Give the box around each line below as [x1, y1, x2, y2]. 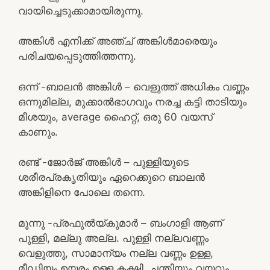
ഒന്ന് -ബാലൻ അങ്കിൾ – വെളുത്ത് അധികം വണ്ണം [18, 80, 249, 93]
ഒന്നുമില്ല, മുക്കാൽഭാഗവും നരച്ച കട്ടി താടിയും [18, 95, 246, 108]
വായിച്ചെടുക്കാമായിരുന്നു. [18, 4, 143, 17]
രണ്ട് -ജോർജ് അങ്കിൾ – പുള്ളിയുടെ [18, 156, 189, 168]
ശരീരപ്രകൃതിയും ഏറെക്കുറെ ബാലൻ [18, 171, 205, 183]
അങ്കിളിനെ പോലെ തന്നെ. [18, 186, 145, 198]
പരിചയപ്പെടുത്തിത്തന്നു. [18, 50, 136, 62]
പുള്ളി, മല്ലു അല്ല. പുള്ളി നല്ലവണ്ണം [18, 231, 209, 244]
